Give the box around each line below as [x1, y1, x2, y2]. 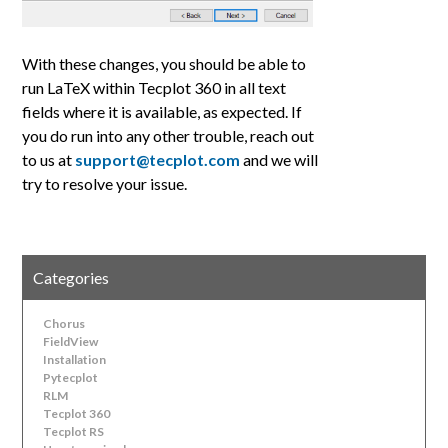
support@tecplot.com [75, 149, 241, 169]
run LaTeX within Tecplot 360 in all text [22, 77, 287, 97]
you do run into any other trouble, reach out [22, 125, 315, 145]
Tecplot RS [43, 424, 105, 440]
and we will [240, 149, 319, 169]
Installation [43, 352, 107, 368]
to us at [22, 149, 76, 169]
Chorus [43, 316, 86, 332]
